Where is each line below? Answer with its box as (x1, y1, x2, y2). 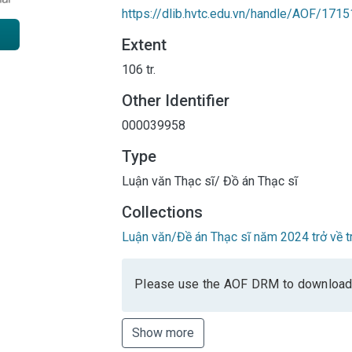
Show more (132, 324, 194, 340)
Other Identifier (122, 90, 229, 110)
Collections (122, 202, 203, 222)
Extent (122, 35, 167, 54)
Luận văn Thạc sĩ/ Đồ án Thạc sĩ (122, 173, 298, 189)
